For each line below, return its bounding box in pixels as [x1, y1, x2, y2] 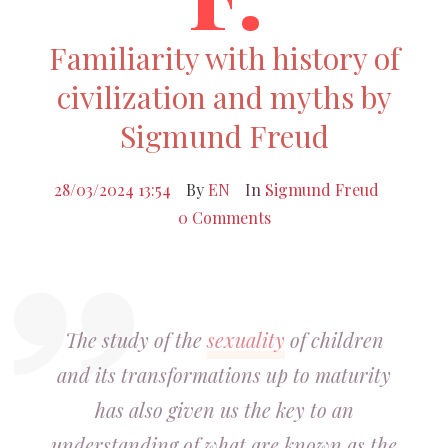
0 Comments [177, 207, 271, 228]
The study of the [64, 326, 207, 353]
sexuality [206, 326, 285, 353]
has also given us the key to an [94, 396, 354, 423]
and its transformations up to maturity [57, 361, 391, 388]
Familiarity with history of [48, 38, 400, 78]
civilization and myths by [56, 77, 392, 117]
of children [284, 326, 384, 353]
